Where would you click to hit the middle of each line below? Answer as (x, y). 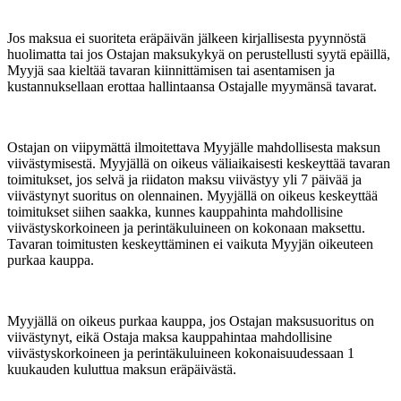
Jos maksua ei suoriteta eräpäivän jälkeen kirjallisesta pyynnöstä (187, 38)
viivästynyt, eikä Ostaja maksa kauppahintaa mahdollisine (170, 337)
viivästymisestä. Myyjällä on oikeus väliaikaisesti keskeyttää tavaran (199, 163)
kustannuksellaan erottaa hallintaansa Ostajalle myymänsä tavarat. (192, 86)
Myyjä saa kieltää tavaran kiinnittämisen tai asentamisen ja (171, 70)
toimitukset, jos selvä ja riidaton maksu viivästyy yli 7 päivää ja (184, 179)
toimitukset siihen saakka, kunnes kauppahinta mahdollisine (175, 211)
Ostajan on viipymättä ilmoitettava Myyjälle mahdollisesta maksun (194, 147)
